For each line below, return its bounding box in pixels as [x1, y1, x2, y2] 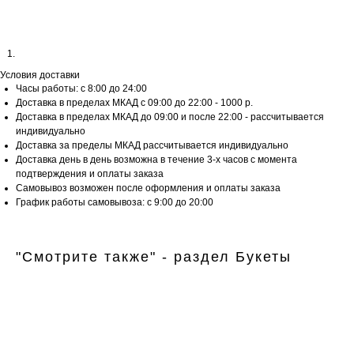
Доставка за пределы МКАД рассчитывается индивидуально [16, 140, 288, 152]
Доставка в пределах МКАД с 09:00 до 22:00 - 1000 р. [16, 97, 253, 109]
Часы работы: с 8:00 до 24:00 [16, 83, 147, 95]
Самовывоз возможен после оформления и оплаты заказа [16, 183, 281, 194]
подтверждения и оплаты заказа [16, 168, 164, 180]
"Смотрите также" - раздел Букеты [16, 249, 292, 265]
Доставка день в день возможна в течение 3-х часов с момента [16, 154, 297, 166]
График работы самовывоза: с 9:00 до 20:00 [16, 197, 213, 209]
